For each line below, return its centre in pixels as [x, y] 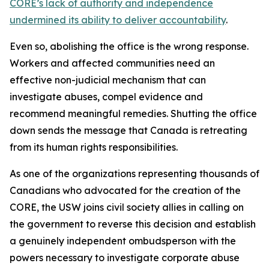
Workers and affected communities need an [112, 63]
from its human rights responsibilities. [94, 147]
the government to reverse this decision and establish [133, 224]
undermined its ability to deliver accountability [118, 20]
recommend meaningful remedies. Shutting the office [133, 113]
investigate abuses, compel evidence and [106, 97]
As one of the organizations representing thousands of [134, 174]
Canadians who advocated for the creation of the [125, 190]
